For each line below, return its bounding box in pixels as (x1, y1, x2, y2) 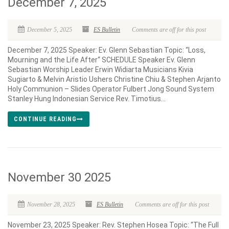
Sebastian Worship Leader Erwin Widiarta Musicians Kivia (8, 65, 193, 74)
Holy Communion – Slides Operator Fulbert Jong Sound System (8, 85, 214, 93)
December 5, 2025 (27, 26, 72, 33)
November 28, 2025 (27, 201, 75, 208)
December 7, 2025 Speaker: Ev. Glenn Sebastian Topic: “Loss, (8, 46, 205, 54)
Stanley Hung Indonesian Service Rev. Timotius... (8, 95, 166, 103)
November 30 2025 (8, 170, 111, 185)
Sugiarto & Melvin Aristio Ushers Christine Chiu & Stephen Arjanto (8, 75, 221, 83)
